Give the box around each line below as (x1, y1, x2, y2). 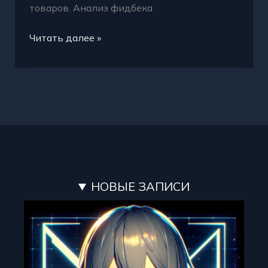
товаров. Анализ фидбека (29, 2, 153, 14)
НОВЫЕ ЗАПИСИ (91, 179, 190, 194)
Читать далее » (29, 32, 101, 44)
